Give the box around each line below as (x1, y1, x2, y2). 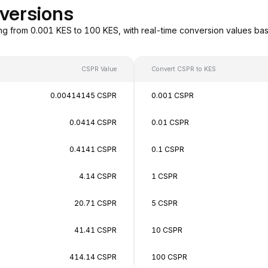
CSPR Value (81, 65, 117, 73)
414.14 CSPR (69, 252, 117, 261)
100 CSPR (151, 252, 187, 261)
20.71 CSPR (74, 198, 117, 208)
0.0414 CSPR (69, 117, 117, 127)
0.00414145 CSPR (50, 90, 117, 100)
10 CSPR (151, 225, 182, 234)
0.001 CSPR (151, 90, 194, 100)
